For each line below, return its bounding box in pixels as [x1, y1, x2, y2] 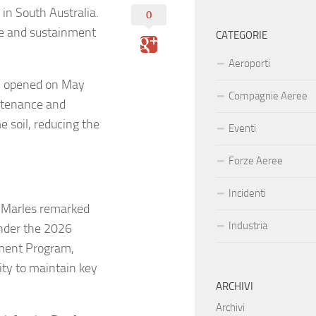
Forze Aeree [229, 154, 283, 168]
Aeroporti [229, 57, 270, 71]
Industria [229, 219, 267, 233]
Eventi [229, 122, 256, 135]
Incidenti [229, 187, 266, 200]
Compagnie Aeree [229, 90, 308, 103]
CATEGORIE [216, 29, 267, 42]
